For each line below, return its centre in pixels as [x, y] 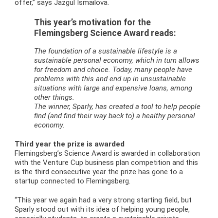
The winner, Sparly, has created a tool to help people [117, 107]
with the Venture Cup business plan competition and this [106, 163]
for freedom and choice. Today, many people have [113, 70]
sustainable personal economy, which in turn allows [117, 61]
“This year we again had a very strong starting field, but [103, 200]
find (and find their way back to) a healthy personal [115, 116]
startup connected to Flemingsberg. [73, 181]
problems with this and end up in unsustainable [110, 79]
